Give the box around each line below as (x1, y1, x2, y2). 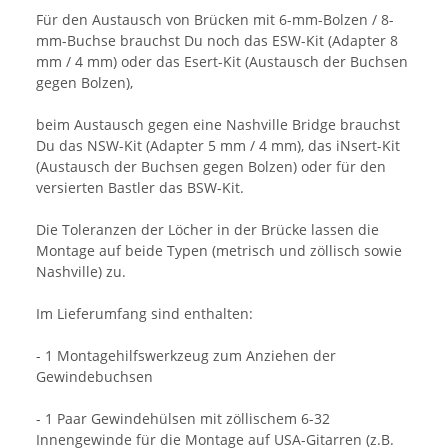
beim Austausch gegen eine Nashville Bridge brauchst (36, 115, 400, 135)
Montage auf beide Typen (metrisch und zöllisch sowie (36, 241, 402, 261)
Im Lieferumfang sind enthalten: (36, 304, 253, 324)
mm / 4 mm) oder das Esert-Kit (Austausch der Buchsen (36, 52, 408, 72)
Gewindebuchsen (36, 367, 153, 387)
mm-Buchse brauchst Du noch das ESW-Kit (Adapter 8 (36, 31, 398, 51)
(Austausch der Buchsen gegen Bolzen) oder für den (36, 157, 386, 177)
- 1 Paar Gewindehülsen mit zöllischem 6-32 (36, 409, 330, 429)
